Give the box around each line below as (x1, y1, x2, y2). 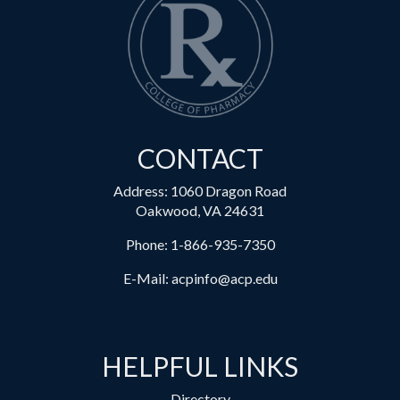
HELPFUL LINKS (102, 350, 298, 383)
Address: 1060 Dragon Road (113, 182, 287, 200)
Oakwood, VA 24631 (136, 202, 264, 220)
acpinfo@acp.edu (171, 270, 278, 287)
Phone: (125, 236, 171, 254)
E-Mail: (122, 270, 171, 287)
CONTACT (137, 142, 263, 175)
